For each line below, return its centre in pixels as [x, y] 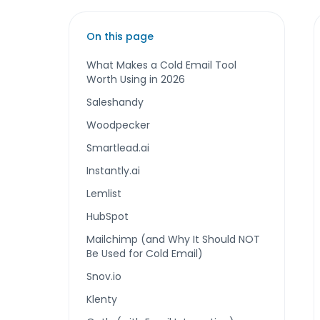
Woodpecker [118, 125]
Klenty [102, 299]
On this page [120, 36]
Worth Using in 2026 [136, 79]
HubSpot [107, 216]
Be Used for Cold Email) [145, 254]
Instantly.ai [113, 171]
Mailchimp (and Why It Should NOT [173, 239]
